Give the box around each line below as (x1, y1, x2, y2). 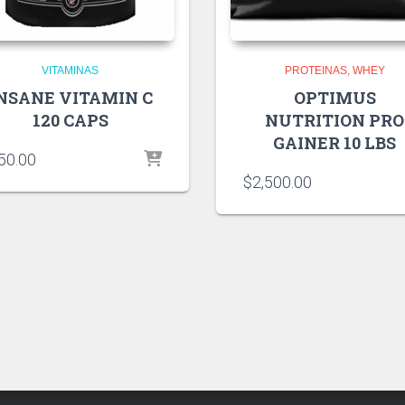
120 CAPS (32, 108, 108, 131)
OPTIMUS (293, 86, 376, 108)
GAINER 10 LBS (273, 131, 397, 154)
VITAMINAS (42, 63, 99, 77)
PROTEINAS (284, 63, 347, 77)
